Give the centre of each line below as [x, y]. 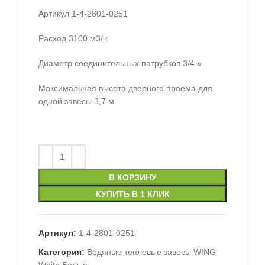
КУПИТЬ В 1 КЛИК [132, 194]
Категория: [62, 252]
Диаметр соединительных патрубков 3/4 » [120, 64]
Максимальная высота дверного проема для [125, 88]
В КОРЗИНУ [132, 178]
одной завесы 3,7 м [76, 101]
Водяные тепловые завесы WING [151, 252]
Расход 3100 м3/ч [73, 39]
